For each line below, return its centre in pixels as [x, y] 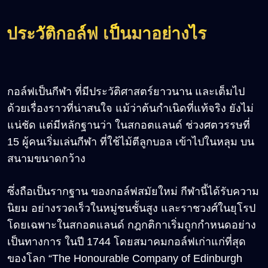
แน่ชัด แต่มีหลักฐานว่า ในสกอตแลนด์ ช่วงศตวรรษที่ [129, 125]
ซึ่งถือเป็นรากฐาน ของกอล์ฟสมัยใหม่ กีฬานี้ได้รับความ [133, 191]
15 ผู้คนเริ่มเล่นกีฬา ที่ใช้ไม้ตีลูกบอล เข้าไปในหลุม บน [131, 141]
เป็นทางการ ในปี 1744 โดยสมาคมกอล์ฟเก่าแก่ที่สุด [127, 241]
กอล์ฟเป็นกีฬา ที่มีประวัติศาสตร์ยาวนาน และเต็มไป [126, 91]
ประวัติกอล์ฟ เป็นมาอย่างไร [106, 34]
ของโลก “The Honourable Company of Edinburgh [125, 258]
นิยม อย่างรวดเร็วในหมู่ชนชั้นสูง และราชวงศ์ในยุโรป [131, 208]
